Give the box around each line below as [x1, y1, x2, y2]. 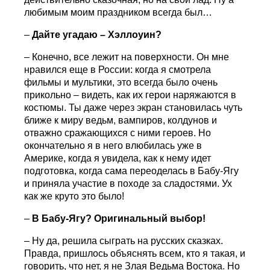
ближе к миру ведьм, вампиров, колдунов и [24, 115, 218, 126]
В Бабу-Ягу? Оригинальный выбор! [32, 213, 206, 224]
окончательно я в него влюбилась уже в [24, 140, 202, 151]
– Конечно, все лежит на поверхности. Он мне [24, 52, 230, 63]
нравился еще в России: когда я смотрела [24, 64, 212, 75]
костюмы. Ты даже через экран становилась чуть [24, 102, 243, 113]
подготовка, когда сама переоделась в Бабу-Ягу [24, 166, 239, 177]
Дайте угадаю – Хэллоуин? [32, 30, 162, 40]
